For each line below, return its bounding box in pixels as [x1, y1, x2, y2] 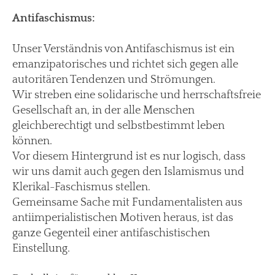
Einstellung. [12, 242, 70, 255]
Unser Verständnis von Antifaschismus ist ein [12, 42, 234, 55]
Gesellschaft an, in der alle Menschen [12, 104, 195, 117]
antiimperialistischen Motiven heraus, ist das [12, 211, 233, 224]
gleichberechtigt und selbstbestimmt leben [12, 119, 225, 132]
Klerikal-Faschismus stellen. [12, 180, 150, 193]
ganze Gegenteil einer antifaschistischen [12, 227, 210, 239]
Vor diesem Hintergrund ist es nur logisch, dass [12, 150, 246, 163]
